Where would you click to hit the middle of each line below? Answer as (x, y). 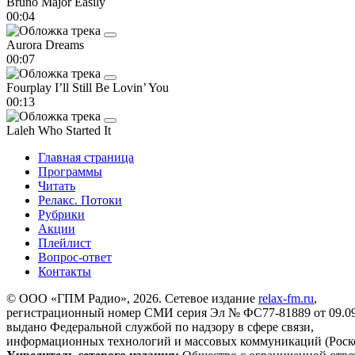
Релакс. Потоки (80, 200)
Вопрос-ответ (75, 257)
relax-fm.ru (286, 298)
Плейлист (65, 242)
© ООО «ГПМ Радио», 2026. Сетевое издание (132, 298)
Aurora (26, 44)
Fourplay (31, 87)
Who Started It (74, 130)
